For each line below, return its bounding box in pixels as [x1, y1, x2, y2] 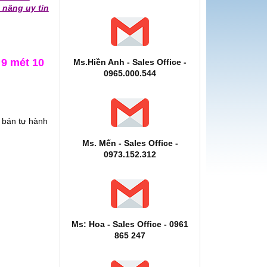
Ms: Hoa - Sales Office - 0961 [72, 219, 189, 229]
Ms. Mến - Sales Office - [82, 138, 178, 148]
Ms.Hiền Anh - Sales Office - [73, 57, 187, 67]
